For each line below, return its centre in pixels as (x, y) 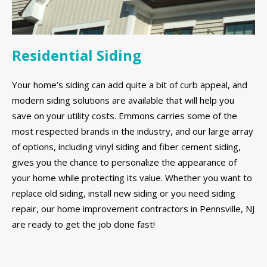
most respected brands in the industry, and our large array (133, 131)
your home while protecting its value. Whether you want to (132, 177)
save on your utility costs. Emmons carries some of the (125, 115)
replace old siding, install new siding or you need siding (124, 193)
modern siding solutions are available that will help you (123, 100)
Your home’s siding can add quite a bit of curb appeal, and (130, 84)
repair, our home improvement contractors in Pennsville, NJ (133, 208)
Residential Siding (77, 55)
